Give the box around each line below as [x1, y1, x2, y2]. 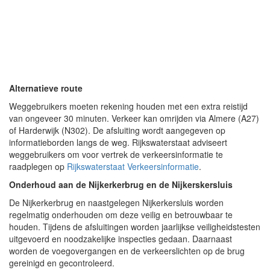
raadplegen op [9, 160, 67, 172]
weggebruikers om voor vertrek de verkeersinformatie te [9, 148, 223, 160]
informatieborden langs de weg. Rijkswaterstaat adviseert [9, 136, 227, 148]
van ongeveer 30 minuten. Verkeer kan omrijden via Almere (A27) [9, 111, 259, 124]
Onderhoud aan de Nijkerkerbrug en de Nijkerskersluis [9, 178, 233, 190]
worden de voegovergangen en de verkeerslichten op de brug [9, 244, 245, 257]
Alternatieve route [9, 81, 83, 94]
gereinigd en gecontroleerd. [9, 256, 115, 269]
